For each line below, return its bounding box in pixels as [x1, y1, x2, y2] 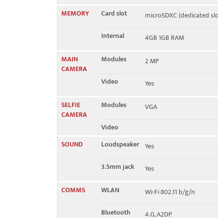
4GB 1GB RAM [145, 32, 184, 43]
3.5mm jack [101, 161, 134, 172]
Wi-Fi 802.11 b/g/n [145, 186, 195, 198]
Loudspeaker [101, 139, 139, 150]
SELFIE [61, 99, 80, 110]
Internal [101, 30, 124, 41]
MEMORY [61, 8, 89, 19]
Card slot [101, 8, 127, 19]
